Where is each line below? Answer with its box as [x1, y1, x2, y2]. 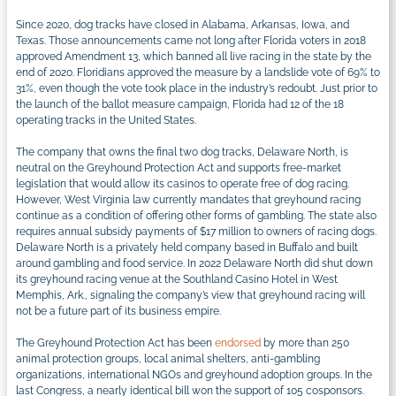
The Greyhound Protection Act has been [16, 336, 215, 349]
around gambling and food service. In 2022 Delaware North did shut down [16, 256, 373, 270]
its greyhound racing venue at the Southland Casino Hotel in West [16, 272, 338, 286]
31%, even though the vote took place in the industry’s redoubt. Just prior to [16, 81, 377, 95]
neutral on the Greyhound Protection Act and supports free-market [16, 161, 341, 174]
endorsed [215, 336, 261, 349]
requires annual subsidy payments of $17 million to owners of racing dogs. [16, 225, 377, 238]
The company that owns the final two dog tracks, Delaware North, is [16, 145, 348, 158]
